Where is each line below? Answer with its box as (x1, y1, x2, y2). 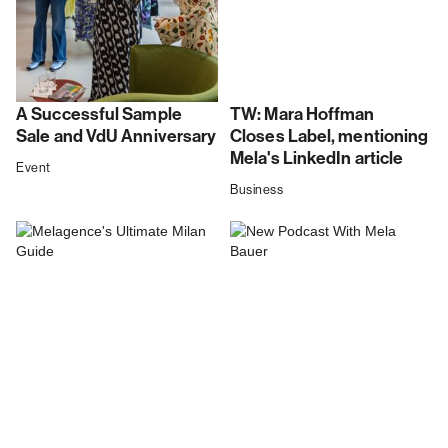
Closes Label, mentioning (230, 126, 429, 148)
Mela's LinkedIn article (230, 148, 404, 170)
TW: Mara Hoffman (230, 104, 375, 126)
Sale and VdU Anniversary (16, 126, 217, 148)
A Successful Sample (16, 104, 182, 126)
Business (230, 182, 283, 198)
